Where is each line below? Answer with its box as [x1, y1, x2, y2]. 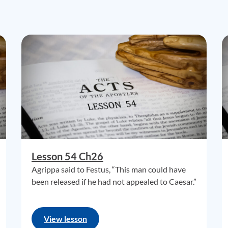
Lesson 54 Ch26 [32, 150, 103, 162]
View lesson [44, 214, 87, 223]
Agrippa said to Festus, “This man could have [32, 164, 186, 174]
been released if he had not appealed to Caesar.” [32, 177, 196, 186]
